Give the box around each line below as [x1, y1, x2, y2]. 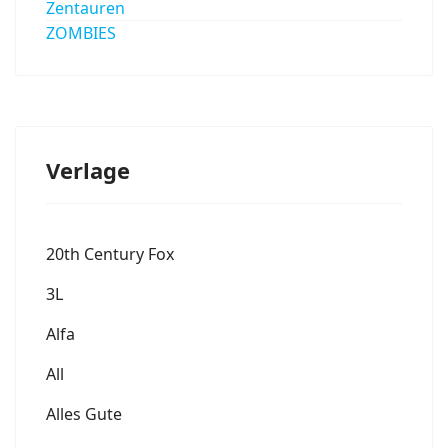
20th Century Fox [46, 243, 174, 266]
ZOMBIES [46, 22, 116, 45]
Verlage [46, 155, 130, 186]
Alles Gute [46, 403, 122, 426]
